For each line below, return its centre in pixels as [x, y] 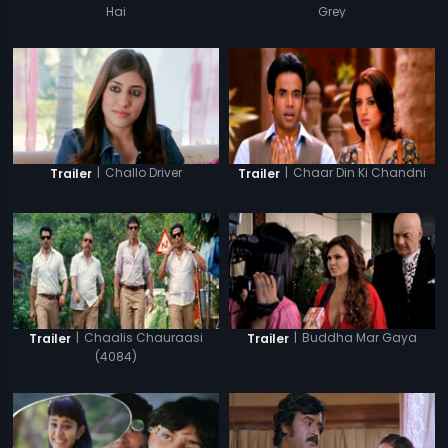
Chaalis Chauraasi [144, 338]
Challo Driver [144, 173]
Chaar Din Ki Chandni [359, 173]
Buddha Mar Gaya [359, 338]
